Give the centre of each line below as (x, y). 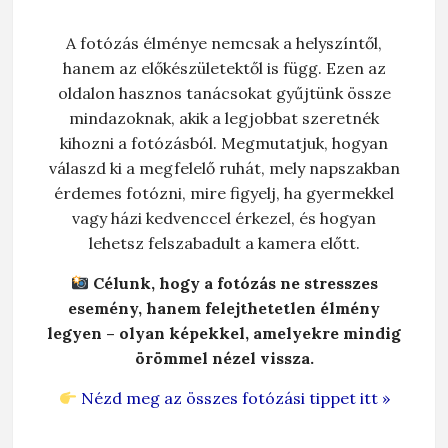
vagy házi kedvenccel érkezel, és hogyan (224, 218)
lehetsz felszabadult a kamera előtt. (224, 243)
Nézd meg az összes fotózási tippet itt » (233, 398)
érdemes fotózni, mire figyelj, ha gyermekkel (224, 193)
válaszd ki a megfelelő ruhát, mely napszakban (224, 168)
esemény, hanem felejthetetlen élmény (224, 308)
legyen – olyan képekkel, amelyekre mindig (224, 333)
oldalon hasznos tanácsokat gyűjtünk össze (224, 93)
